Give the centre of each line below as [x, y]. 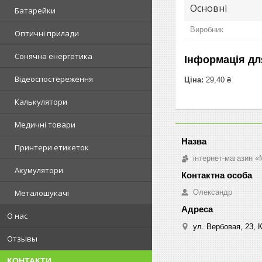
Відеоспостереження [54, 79]
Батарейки [35, 11]
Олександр [213, 192]
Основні [208, 8]
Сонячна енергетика [54, 56]
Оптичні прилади [47, 33]
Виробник [207, 29]
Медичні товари [45, 125]
